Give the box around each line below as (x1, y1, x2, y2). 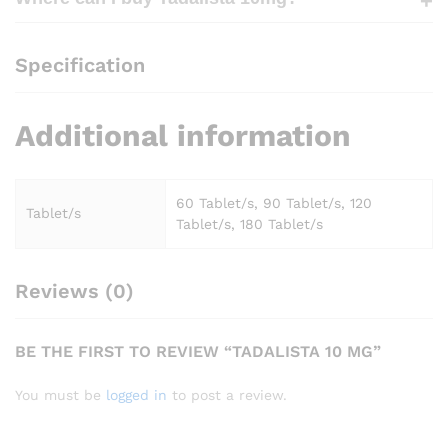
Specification (15, 53, 145, 78)
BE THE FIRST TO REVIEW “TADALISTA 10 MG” (15, 342, 381, 362)
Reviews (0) (15, 279, 134, 304)
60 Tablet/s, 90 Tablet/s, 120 (176, 195, 372, 212)
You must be (15, 387, 106, 404)
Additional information (15, 118, 351, 154)
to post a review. (167, 387, 287, 404)
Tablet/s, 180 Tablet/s (176, 216, 323, 233)
